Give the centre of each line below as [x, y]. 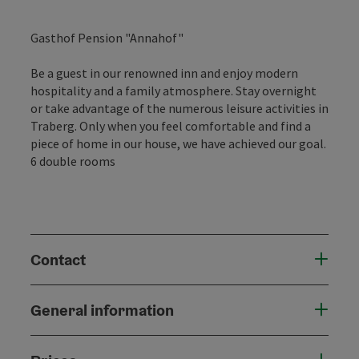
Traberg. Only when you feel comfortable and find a [171, 125]
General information [102, 310]
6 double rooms [73, 161]
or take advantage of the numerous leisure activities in [179, 108]
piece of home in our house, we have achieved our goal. [178, 143]
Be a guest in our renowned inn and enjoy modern [164, 73]
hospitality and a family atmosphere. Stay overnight [173, 90]
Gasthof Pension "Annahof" [107, 37]
